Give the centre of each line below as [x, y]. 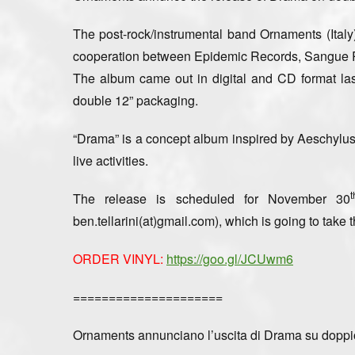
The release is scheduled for [166, 198]
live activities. [111, 160]
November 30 [304, 198]
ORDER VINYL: [118, 258]
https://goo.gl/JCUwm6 [230, 258]
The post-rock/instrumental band [167, 33]
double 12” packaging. [136, 100]
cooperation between [132, 55]
